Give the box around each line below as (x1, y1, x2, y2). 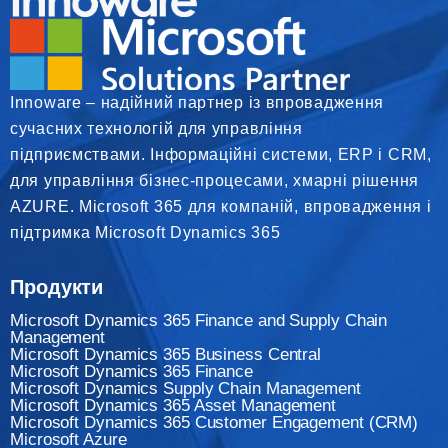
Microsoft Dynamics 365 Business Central (10, 344, 322, 364)
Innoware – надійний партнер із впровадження (10, 93, 385, 111)
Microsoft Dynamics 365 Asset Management (10, 395, 337, 415)
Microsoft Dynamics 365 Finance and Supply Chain (10, 310, 388, 330)
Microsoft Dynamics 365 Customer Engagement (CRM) (10, 412, 419, 432)
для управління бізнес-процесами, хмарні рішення (10, 171, 419, 189)
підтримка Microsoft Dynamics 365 (10, 223, 281, 241)
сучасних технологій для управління (10, 119, 303, 137)
